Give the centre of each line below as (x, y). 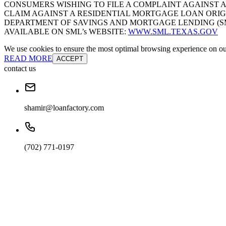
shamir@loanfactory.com (64, 108)
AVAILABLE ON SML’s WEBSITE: (66, 32)
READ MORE (28, 59)
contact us (20, 69)
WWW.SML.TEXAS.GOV (173, 32)
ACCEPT (70, 59)
